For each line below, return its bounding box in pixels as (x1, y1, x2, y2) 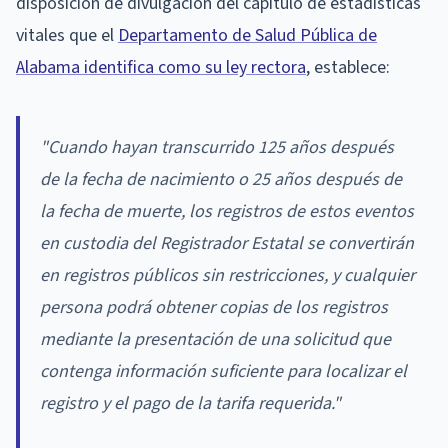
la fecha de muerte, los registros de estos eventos (40, 198, 414, 224)
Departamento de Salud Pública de (118, 22, 377, 48)
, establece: (306, 54, 390, 80)
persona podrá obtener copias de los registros (40, 294, 388, 320)
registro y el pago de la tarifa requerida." (40, 390, 341, 416)
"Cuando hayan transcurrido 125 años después (40, 134, 394, 160)
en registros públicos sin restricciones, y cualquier (40, 262, 415, 288)
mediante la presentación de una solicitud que (40, 326, 391, 352)
